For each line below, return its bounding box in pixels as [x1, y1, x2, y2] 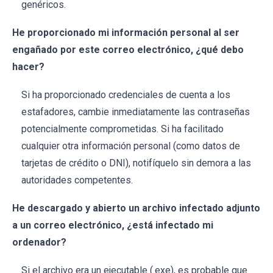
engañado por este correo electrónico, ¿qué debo [12, 44, 244, 56]
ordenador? [12, 236, 66, 249]
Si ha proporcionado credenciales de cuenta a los [21, 89, 230, 101]
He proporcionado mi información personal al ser [12, 27, 239, 39]
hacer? [12, 61, 44, 73]
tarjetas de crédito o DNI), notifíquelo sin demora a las [21, 157, 251, 169]
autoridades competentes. [21, 174, 133, 186]
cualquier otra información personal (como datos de [21, 140, 240, 152]
